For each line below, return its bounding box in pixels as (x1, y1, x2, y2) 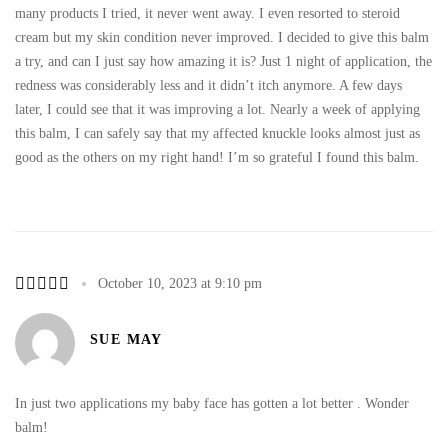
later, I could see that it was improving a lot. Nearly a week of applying (15, 101, 420, 117)
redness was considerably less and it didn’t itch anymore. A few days (15, 77, 402, 93)
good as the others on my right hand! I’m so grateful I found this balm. (15, 149, 419, 165)
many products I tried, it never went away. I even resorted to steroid (15, 5, 400, 21)
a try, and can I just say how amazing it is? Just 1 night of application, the (15, 53, 432, 69)
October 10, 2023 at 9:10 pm (98, 275, 262, 291)
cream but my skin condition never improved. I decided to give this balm (15, 29, 429, 45)
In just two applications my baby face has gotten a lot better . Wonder (15, 395, 409, 411)
